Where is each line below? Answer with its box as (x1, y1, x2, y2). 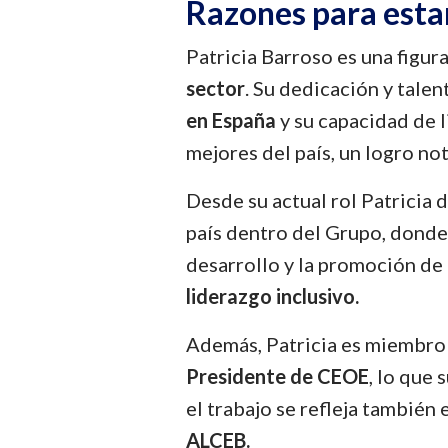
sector (186, 75, 246, 100)
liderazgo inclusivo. (186, 283, 360, 308)
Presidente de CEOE (186, 363, 370, 388)
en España (186, 107, 277, 132)
